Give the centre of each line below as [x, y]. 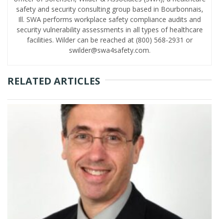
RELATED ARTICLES [54, 81]
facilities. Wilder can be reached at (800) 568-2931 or [109, 40]
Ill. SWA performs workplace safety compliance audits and [109, 20]
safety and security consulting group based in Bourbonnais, [109, 9]
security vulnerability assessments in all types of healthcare [109, 30]
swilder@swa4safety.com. [109, 50]
